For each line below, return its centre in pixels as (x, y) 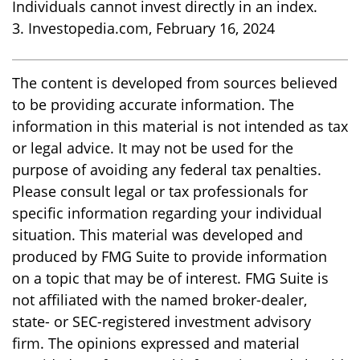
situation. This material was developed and (157, 235)
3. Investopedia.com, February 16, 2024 (143, 29)
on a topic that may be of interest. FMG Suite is (170, 278)
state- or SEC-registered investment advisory (162, 322)
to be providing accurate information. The (153, 105)
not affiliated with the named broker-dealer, (160, 300)
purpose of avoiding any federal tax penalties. (167, 170)
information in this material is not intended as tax (180, 127)
